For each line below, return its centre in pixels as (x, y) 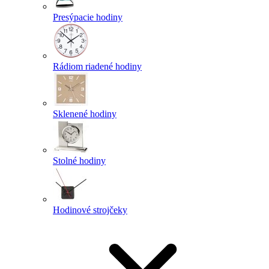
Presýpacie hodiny (88, 17)
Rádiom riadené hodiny (97, 66)
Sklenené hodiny (85, 114)
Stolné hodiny (79, 161)
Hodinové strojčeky (90, 210)
